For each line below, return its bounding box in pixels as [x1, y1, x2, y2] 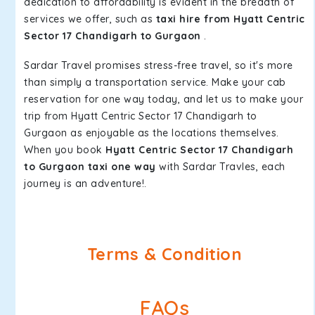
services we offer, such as [24, 13, 156, 25]
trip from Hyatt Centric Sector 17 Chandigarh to [24, 110, 257, 122]
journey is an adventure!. [24, 177, 147, 190]
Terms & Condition [86, 244, 243, 264]
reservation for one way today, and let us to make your [24, 93, 303, 105]
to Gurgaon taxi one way [24, 160, 156, 173]
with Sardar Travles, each [155, 160, 285, 173]
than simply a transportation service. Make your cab [24, 76, 286, 89]
